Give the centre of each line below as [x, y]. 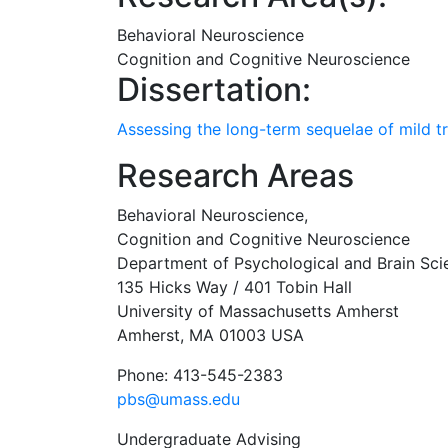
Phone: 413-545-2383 [200, 374]
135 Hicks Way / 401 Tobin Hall [234, 286]
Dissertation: [218, 89]
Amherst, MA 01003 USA [210, 334]
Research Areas [235, 175]
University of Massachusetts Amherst [258, 310]
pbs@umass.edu [178, 398]
